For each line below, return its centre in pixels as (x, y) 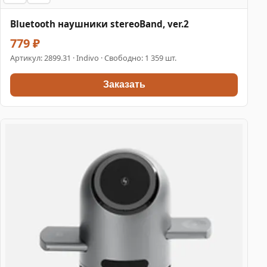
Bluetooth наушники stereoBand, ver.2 (100, 24)
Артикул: (27, 58)
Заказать (124, 85)
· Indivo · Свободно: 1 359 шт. (124, 58)
